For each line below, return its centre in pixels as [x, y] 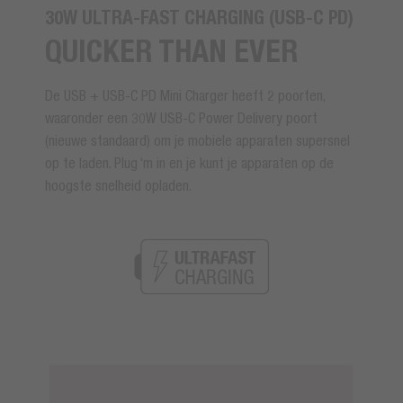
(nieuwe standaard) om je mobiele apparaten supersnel [197, 140]
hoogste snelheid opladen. [118, 185]
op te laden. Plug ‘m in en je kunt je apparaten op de [189, 162]
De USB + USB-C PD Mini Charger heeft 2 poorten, [185, 95]
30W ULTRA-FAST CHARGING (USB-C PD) [199, 17]
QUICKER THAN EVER [171, 50]
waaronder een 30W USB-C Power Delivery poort [181, 117]
